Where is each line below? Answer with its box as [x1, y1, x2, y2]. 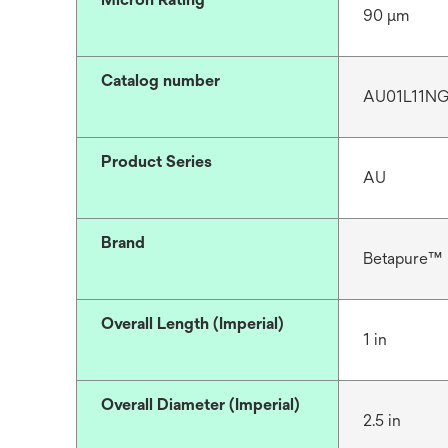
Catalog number [101, 71, 220, 91]
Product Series [101, 152, 212, 172]
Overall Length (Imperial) [101, 314, 284, 334]
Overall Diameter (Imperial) [101, 395, 300, 415]
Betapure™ [362, 249, 442, 269]
